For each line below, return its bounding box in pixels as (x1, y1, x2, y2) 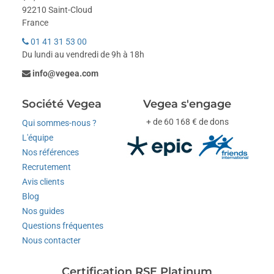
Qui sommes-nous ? (22, 117, 97, 128)
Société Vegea (22, 97, 102, 111)
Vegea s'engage (143, 97, 232, 111)
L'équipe (22, 132, 54, 143)
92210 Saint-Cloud (22, 4, 93, 15)
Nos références (22, 147, 80, 157)
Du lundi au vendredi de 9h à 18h (22, 49, 145, 59)
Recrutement (22, 161, 72, 172)
